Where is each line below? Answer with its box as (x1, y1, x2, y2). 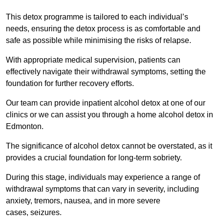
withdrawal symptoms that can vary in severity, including (6, 185, 199, 194)
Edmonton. (6, 122, 44, 131)
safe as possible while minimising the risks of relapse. (6, 36, 191, 45)
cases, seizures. (6, 208, 62, 217)
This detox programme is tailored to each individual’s (6, 13, 188, 22)
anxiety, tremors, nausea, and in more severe (6, 197, 160, 205)
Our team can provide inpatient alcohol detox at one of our (6, 99, 205, 108)
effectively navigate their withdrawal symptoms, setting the (6, 67, 206, 76)
